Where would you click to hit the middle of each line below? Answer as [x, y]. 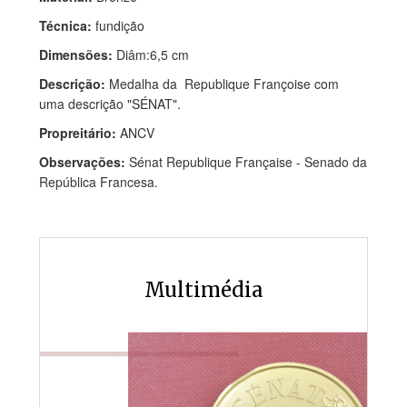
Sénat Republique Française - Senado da [248, 162]
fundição [120, 25]
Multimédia [203, 290]
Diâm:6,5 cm [153, 55]
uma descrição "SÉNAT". [110, 104]
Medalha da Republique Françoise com [226, 84]
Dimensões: [78, 55]
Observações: [84, 162]
